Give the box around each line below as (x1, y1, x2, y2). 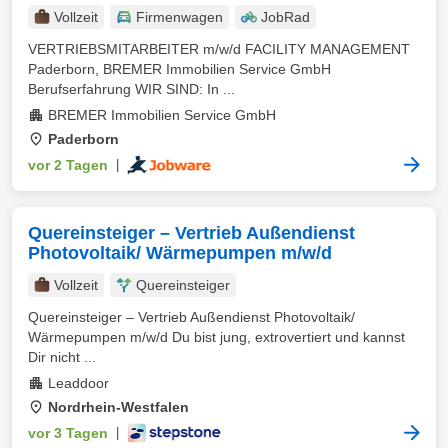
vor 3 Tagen (28, 425, 108, 441)
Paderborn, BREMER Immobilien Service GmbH (28, 61, 331, 77)
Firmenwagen (136, 9, 223, 25)
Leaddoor (48, 375, 109, 391)
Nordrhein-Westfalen (48, 399, 189, 415)
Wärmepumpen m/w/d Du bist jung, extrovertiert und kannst (28, 329, 405, 345)
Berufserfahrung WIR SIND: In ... (28, 81, 235, 97)
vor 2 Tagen (28, 157, 108, 173)
